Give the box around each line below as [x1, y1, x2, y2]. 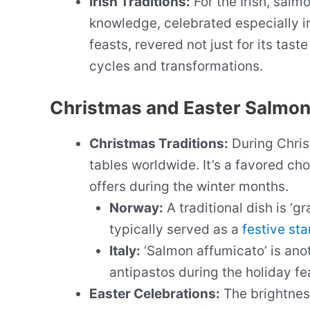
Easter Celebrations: [89, 286, 220, 302]
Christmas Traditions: [89, 136, 228, 152]
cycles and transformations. [89, 57, 263, 74]
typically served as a [109, 221, 242, 238]
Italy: [109, 243, 140, 259]
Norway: [109, 200, 163, 217]
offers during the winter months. [89, 179, 289, 195]
